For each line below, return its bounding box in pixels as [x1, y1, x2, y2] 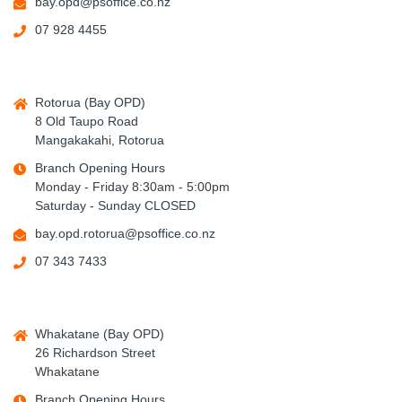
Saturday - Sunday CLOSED [35, 198, 196, 213]
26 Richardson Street [35, 345, 155, 360]
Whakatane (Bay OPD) [35, 327, 164, 341]
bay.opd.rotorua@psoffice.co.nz [35, 226, 215, 240]
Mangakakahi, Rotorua [35, 133, 164, 147]
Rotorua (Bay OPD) [35, 95, 145, 109]
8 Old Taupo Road [35, 114, 138, 128]
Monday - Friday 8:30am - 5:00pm [35, 179, 230, 194]
